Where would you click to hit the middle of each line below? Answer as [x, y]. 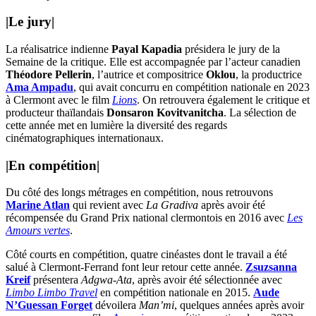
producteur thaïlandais [56, 113]
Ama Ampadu [39, 87]
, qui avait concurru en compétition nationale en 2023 [192, 87]
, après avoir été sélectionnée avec [207, 280]
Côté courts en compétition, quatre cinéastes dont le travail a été [146, 255]
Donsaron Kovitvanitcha [165, 113]
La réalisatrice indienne [59, 49]
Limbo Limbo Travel [51, 293]
